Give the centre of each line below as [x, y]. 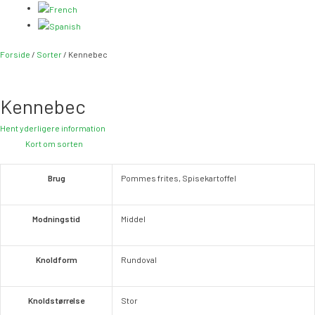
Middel [133, 218]
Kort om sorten [54, 143]
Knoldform [56, 259]
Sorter [49, 54]
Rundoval [139, 259]
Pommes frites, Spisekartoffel [179, 178]
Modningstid [56, 218]
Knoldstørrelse [56, 300]
